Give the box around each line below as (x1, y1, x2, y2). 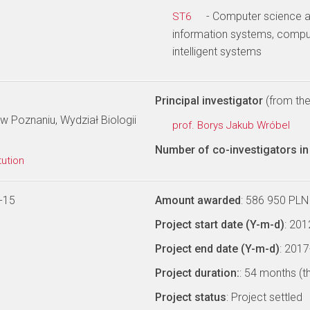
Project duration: (155, 266, 239, 280)
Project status (155, 291, 226, 304)
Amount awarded (155, 194, 241, 207)
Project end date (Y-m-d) (155, 242, 280, 255)
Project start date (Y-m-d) (155, 218, 284, 231)
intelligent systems (172, 45, 262, 58)
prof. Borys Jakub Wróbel (172, 119, 293, 131)
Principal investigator (155, 94, 263, 107)
